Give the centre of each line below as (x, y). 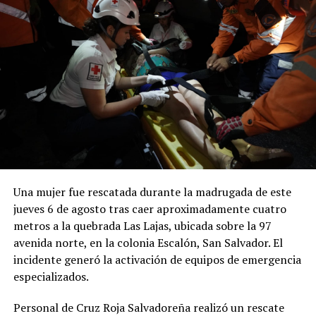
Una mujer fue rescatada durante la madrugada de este (152, 192)
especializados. (51, 277)
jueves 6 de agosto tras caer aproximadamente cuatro (150, 209)
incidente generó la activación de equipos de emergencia (157, 260)
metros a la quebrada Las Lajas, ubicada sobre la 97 (142, 226)
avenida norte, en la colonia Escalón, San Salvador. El (148, 243)
